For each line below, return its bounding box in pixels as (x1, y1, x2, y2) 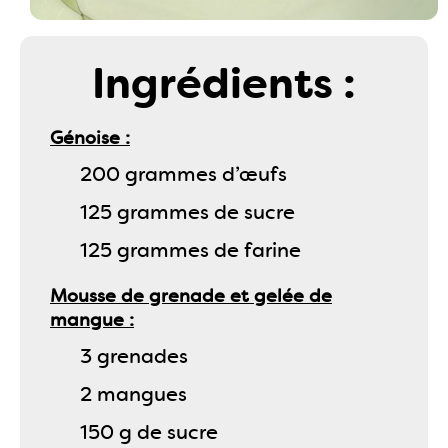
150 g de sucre (80, 419, 218, 445)
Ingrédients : (92, 56, 356, 111)
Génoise (50, 126, 120, 150)
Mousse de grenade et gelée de (50, 284, 332, 308)
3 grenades (80, 343, 188, 369)
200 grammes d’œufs (80, 161, 287, 187)
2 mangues (80, 381, 187, 407)
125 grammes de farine (80, 237, 301, 263)
